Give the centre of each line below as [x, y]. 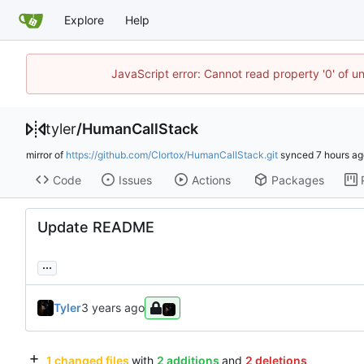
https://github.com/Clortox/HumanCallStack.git [172, 155]
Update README [96, 227]
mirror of [46, 155]
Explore [84, 19]
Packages [297, 180]
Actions [211, 180]
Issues [135, 180]
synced [297, 155]
